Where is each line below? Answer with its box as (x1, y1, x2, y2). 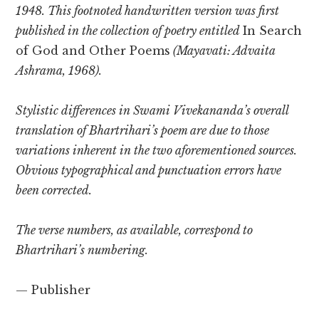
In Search (243, 23, 303, 38)
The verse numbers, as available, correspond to (16, 223, 253, 238)
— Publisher (16, 283, 91, 298)
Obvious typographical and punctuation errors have (16, 163, 282, 178)
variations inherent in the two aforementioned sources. (16, 143, 298, 158)
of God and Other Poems (16, 43, 171, 58)
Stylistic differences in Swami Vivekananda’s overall (16, 103, 289, 118)
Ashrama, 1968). (16, 63, 103, 78)
